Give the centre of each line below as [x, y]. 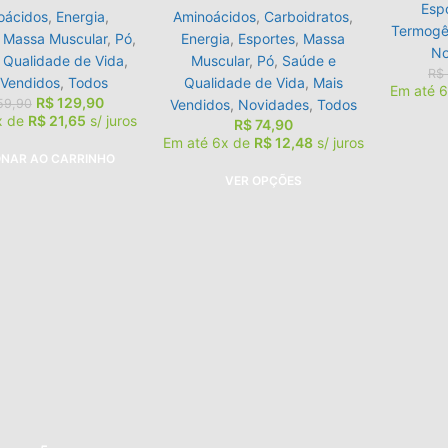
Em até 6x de [208, 143]
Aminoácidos [215, 17]
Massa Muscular [54, 39]
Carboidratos [307, 17]
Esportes [267, 39]
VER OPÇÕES [263, 180]
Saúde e [308, 61]
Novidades [273, 105]
